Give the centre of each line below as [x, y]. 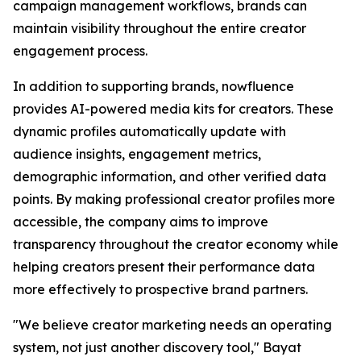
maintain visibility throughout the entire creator [160, 28]
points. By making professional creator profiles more [174, 199]
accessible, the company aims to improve [141, 222]
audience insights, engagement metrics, [137, 154]
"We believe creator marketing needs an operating [172, 325]
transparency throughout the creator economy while [176, 244]
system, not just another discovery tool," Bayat [157, 347]
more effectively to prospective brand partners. [160, 289]
